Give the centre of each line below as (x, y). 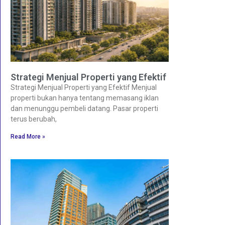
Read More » (28, 136)
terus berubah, (34, 119)
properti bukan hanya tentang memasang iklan (85, 98)
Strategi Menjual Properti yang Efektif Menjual (84, 87)
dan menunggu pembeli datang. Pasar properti (84, 108)
